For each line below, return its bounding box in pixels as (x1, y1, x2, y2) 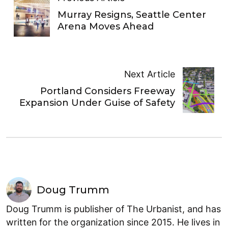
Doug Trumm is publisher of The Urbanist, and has (6, 204, 221, 215)
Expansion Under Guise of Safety (19, 97, 176, 108)
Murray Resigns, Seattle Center (58, 9, 207, 20)
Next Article (124, 68, 176, 79)
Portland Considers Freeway (40, 85, 176, 97)
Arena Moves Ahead (58, 20, 154, 32)
